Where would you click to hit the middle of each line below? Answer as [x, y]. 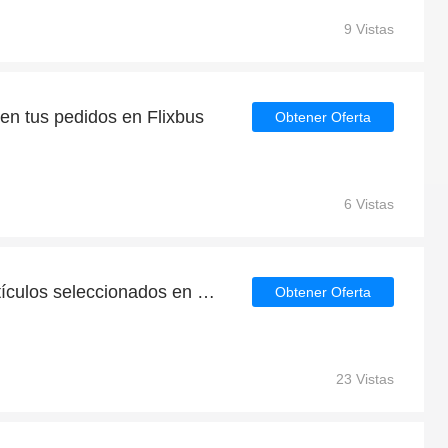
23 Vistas [365, 379]
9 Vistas [369, 29]
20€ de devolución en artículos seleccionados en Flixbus [206, 292]
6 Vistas [369, 204]
